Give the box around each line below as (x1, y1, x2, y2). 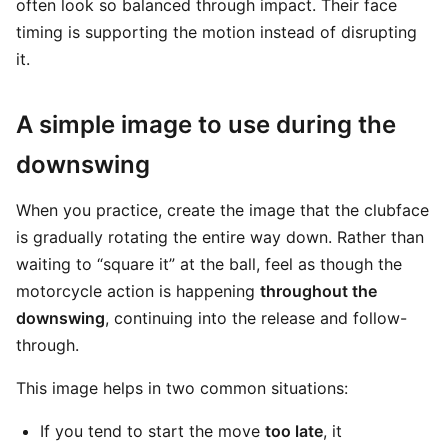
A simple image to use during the (16, 110, 396, 139)
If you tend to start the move (40, 421, 265, 441)
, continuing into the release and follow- (105, 308, 407, 328)
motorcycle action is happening (16, 281, 260, 301)
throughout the (260, 281, 377, 301)
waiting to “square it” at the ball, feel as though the (16, 254, 402, 274)
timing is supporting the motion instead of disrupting (16, 22, 417, 42)
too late (265, 421, 323, 441)
